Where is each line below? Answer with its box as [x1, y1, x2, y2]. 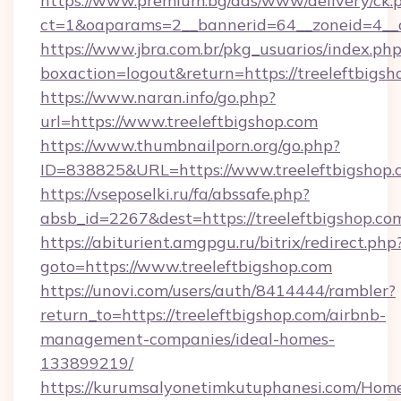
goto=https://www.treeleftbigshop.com [40, 256, 332, 277]
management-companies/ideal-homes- [40, 328, 335, 349]
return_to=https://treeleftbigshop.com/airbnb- [40, 304, 386, 325]
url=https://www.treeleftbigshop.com [40, 111, 318, 132]
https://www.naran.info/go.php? [40, 87, 276, 107]
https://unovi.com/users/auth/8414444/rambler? [40, 280, 396, 301]
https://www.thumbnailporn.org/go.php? [40, 135, 340, 156]
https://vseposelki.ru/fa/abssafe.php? [40, 183, 310, 204]
